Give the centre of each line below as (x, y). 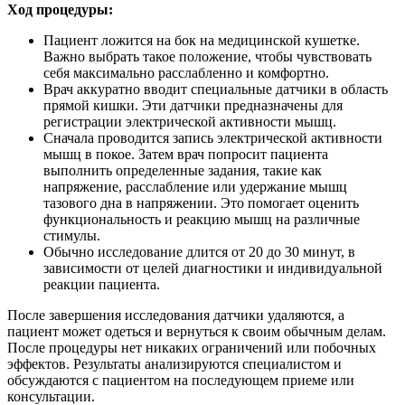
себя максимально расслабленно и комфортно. (186, 73)
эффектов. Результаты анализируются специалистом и (174, 364)
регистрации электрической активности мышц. (190, 122)
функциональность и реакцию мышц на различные (202, 220)
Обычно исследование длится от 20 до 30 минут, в (199, 252)
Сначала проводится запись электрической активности (213, 138)
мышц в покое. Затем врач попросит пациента (186, 155)
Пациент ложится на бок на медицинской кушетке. (202, 41)
